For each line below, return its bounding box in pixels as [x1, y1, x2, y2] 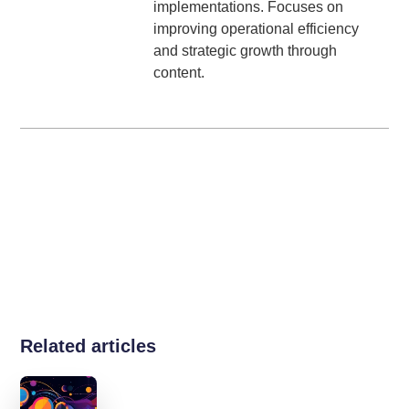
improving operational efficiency [153, 21, 360, 37]
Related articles [20, 336, 157, 357]
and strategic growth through [153, 43, 338, 59]
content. [153, 65, 205, 81]
